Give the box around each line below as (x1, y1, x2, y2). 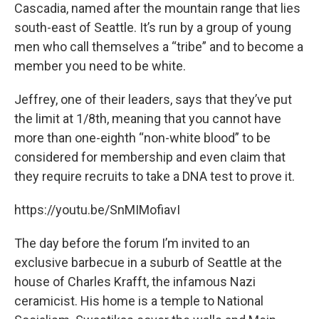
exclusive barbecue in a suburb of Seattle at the (14, 255, 282, 271)
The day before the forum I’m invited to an (14, 236, 250, 251)
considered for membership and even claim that (14, 150, 286, 165)
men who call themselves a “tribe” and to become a (14, 39, 303, 55)
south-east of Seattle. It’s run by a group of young (14, 20, 291, 36)
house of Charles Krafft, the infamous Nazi (14, 274, 256, 290)
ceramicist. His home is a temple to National (14, 293, 263, 309)
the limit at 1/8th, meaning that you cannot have (14, 111, 281, 127)
